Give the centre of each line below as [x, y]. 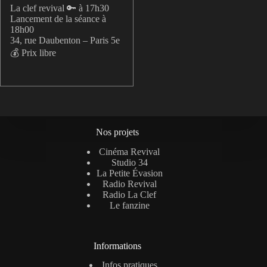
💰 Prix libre [33, 52]
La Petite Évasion [129, 173]
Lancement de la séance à [58, 18]
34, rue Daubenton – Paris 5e [65, 40]
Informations [118, 246]
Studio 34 [129, 162]
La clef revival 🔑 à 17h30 [60, 8]
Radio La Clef [130, 194]
